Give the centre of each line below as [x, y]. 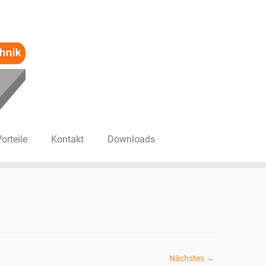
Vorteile [14, 139]
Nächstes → [192, 258]
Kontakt [70, 139]
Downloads [134, 139]
